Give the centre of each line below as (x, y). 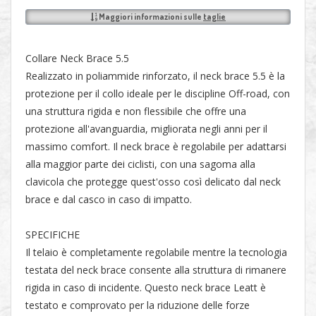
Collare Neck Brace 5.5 (77, 58)
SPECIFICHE (53, 235)
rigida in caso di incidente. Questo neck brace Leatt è (146, 287)
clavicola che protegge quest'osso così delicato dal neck (153, 182)
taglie (214, 17)
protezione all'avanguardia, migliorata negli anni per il (146, 129)
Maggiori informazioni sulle (150, 17)
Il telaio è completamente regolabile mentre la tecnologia (156, 252)
